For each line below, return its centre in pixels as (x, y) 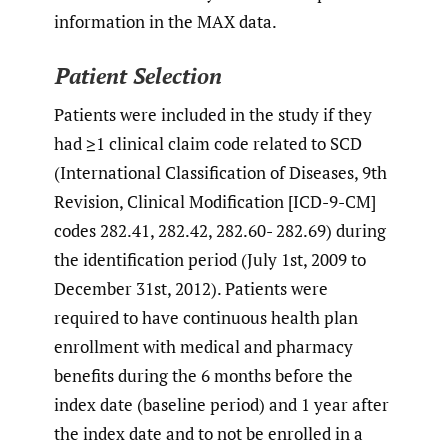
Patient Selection (138, 76)
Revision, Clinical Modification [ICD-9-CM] (215, 201)
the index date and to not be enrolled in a (208, 433)
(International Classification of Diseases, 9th (220, 172)
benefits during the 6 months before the (203, 375)
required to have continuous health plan (206, 317)
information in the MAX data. (165, 21)
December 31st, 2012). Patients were (191, 288)
